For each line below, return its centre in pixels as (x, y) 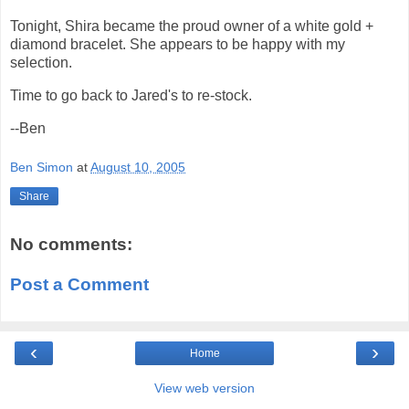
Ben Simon (42, 168)
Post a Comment (79, 284)
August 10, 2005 (138, 168)
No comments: (71, 245)
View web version (204, 388)
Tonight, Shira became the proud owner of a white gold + (192, 26)
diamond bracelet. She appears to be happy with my (178, 45)
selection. (41, 63)
